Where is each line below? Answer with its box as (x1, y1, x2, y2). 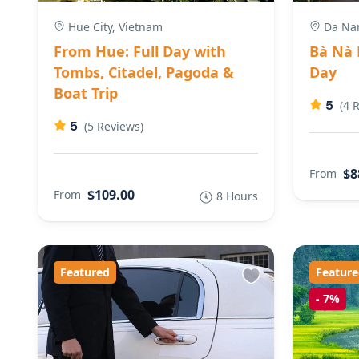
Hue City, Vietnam (65, 19, 163, 35)
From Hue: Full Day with (54, 42, 226, 62)
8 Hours (216, 188, 258, 204)
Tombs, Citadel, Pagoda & (54, 63, 234, 83)
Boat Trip (54, 83, 118, 103)
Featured (60, 264, 110, 280)
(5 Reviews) (84, 119, 143, 135)
